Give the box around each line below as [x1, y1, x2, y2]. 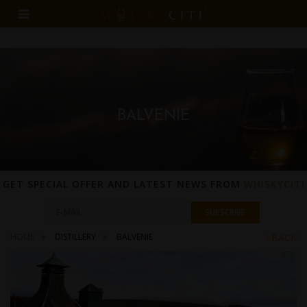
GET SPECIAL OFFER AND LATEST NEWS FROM [2, 177, 244, 191]
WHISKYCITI [243, 177, 305, 191]
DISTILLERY [53, 231, 96, 243]
